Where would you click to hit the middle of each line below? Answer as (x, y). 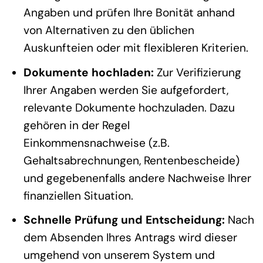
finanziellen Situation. (78, 195)
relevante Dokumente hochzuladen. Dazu (129, 107)
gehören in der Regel (76, 125)
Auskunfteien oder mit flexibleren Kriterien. (136, 48)
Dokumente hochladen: (88, 72)
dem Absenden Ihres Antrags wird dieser (130, 238)
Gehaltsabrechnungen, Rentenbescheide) (131, 160)
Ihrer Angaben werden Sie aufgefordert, (126, 90)
